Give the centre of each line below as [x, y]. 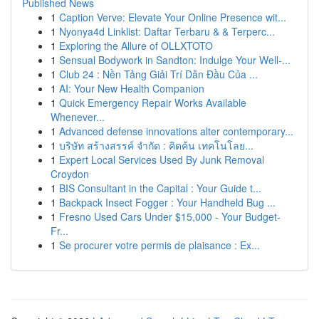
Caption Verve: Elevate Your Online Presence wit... [173, 17]
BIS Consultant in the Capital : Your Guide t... [160, 188]
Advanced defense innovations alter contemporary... [176, 131]
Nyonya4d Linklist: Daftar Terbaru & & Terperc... [167, 31]
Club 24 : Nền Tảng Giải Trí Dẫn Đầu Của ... [158, 74]
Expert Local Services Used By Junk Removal [162, 159]
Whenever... [78, 117]
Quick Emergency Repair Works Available [153, 103]
